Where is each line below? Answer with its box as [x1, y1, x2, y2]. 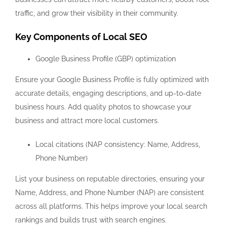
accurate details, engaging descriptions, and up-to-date [15, 89, 201, 98]
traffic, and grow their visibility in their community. [15, 9, 178, 18]
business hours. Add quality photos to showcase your [15, 103, 192, 111]
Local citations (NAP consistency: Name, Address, [35, 140, 200, 149]
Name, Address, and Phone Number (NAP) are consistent [15, 188, 204, 197]
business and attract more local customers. [15, 117, 159, 125]
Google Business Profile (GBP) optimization [35, 55, 176, 63]
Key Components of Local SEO [15, 31, 147, 43]
